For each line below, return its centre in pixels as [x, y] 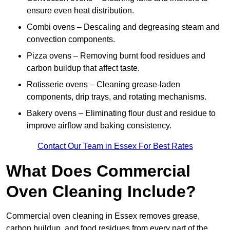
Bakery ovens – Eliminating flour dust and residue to [121, 113]
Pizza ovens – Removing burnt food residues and [116, 56]
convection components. [71, 40]
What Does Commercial [98, 171]
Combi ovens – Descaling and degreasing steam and [123, 27]
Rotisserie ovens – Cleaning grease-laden [103, 85]
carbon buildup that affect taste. [83, 68]
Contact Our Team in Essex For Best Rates [115, 146]
